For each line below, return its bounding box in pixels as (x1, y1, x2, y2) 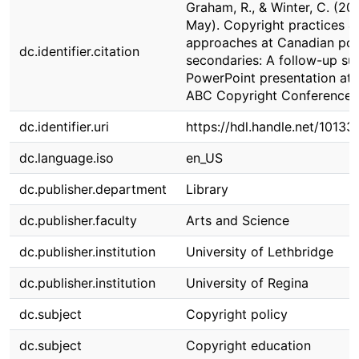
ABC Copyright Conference (186, 87, 352, 103)
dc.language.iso (19, 150, 114, 166)
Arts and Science (186, 212, 289, 228)
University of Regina (186, 275, 309, 291)
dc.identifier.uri (19, 119, 109, 135)
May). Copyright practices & (186, 17, 357, 33)
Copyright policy (186, 306, 288, 322)
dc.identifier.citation (19, 43, 139, 59)
